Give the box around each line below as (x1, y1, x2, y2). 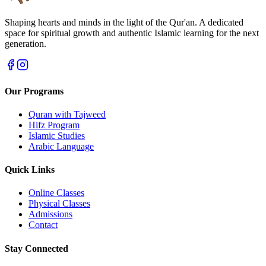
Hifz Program (28, 119, 80, 130)
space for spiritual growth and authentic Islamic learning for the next (5, 28, 259, 39)
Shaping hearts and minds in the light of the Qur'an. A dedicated (5, 17, 243, 28)
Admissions (28, 209, 72, 220)
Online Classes (28, 188, 84, 198)
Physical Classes (28, 198, 90, 209)
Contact (28, 220, 58, 230)
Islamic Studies (28, 130, 85, 141)
